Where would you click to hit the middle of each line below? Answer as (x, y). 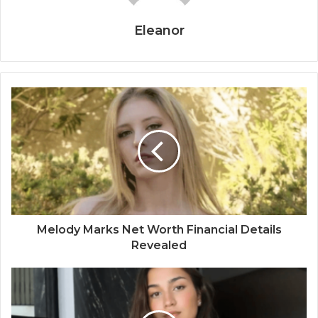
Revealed (159, 245)
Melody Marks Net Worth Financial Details (159, 229)
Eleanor (159, 30)
